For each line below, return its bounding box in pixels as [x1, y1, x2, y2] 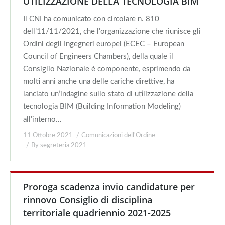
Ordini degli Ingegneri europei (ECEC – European [23, 40, 184, 48]
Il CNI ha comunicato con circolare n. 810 [23, 15, 159, 23]
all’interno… [23, 116, 61, 123]
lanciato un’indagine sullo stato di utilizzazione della [23, 90, 193, 98]
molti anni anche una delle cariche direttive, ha [23, 78, 174, 85]
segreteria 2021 [40, 142, 87, 149]
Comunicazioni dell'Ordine [81, 132, 155, 139]
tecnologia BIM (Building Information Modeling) [23, 103, 181, 110]
